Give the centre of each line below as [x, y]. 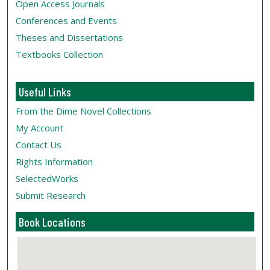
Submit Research [51, 196]
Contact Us [39, 145]
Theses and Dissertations [70, 38]
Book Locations [52, 222]
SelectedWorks [47, 179]
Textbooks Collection [60, 55]
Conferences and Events [67, 21]
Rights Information [55, 162]
